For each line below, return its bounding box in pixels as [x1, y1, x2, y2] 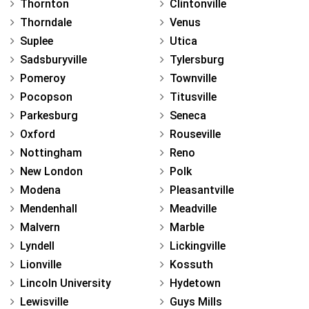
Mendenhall [20, 201, 77, 215]
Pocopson [20, 90, 72, 103]
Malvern [20, 220, 60, 234]
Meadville [170, 201, 217, 215]
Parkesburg [20, 108, 78, 122]
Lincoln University [20, 276, 111, 290]
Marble [170, 220, 204, 234]
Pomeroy [20, 71, 66, 85]
